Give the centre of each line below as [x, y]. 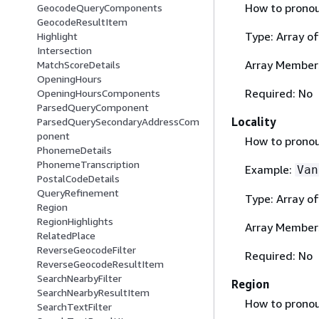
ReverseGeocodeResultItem [100, 264]
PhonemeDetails [74, 150]
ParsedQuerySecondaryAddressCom [118, 122]
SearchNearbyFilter [79, 278]
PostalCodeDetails [78, 179]
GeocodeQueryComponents [100, 8]
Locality [254, 121]
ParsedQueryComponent [93, 108]
